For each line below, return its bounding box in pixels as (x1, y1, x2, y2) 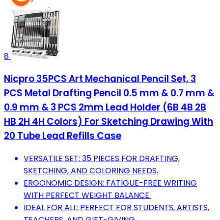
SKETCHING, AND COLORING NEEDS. (24, 165, 158, 176)
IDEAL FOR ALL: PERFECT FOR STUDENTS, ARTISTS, (24, 201, 209, 213)
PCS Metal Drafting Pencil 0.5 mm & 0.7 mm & (4, 86, 215, 100)
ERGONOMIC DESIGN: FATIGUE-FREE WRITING (24, 177, 197, 189)
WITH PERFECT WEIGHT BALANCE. (24, 189, 151, 201)
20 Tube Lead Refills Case (4, 129, 121, 143)
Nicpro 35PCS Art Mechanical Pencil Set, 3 (4, 72, 196, 86)
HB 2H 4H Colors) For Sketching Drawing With (4, 115, 213, 129)
